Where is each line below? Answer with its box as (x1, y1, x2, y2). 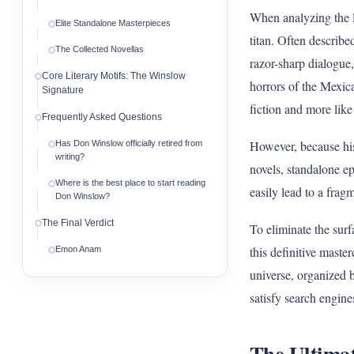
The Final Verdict (42, 217, 114, 228)
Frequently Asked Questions (42, 111, 162, 122)
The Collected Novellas (55, 44, 144, 54)
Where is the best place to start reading (55, 178, 205, 187)
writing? (55, 152, 85, 161)
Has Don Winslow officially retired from (55, 138, 202, 148)
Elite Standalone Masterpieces (55, 18, 171, 28)
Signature (42, 85, 84, 96)
